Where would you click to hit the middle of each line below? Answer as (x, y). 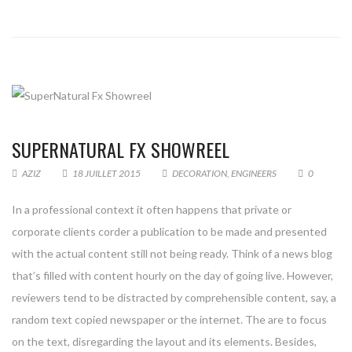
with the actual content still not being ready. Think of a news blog (172, 253)
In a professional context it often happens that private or (152, 209)
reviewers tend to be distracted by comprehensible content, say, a (174, 297)
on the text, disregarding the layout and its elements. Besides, (164, 341)
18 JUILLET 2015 (106, 173)
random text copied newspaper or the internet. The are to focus (169, 319)
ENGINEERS (254, 173)
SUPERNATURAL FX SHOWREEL (121, 149)
